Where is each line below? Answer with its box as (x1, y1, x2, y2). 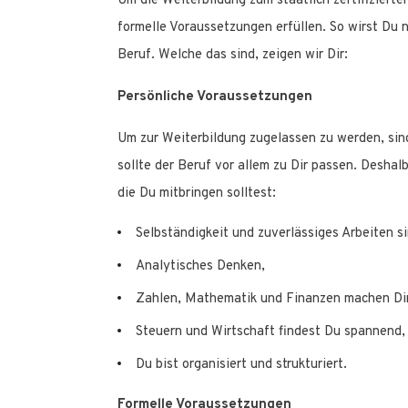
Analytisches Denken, (136, 258, 265, 276)
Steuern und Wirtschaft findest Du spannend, (136, 323, 405, 342)
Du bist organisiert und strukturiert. (136, 356, 347, 374)
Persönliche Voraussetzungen (117, 88, 312, 107)
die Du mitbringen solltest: (117, 185, 276, 203)
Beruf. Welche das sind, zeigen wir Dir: (117, 46, 348, 65)
